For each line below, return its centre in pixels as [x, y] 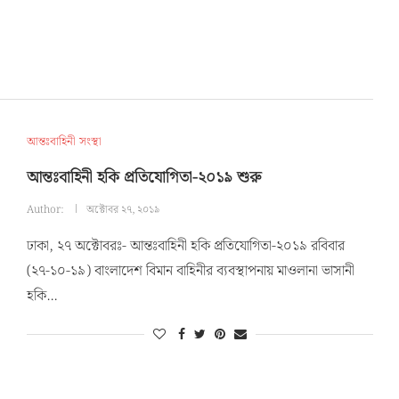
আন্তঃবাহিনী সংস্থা [64, 142]
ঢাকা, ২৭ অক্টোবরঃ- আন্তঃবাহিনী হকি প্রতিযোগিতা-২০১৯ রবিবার [185, 246]
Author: [46, 209]
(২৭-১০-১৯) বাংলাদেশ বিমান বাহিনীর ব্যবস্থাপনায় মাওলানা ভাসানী [190, 271]
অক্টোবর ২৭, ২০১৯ [123, 209]
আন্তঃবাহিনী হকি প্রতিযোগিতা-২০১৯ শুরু [143, 177]
